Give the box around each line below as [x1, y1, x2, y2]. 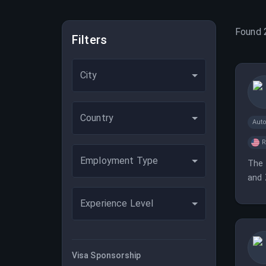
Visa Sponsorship [72, 251, 141, 260]
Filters [72, 33, 107, 47]
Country [80, 112, 114, 123]
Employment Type [80, 155, 159, 166]
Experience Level [80, 198, 154, 209]
